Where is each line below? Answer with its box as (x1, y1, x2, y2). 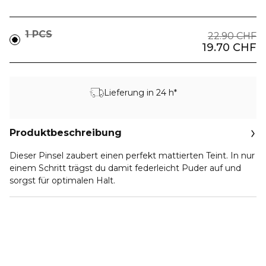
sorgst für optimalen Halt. (9, 175, 115, 186)
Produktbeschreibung (9, 127, 122, 138)
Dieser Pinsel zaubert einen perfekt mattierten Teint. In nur (9, 150, 255, 161)
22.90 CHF (208, 30, 256, 42)
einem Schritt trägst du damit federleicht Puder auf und (9, 163, 241, 173)
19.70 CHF (202, 41, 256, 54)
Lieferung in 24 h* (103, 87, 177, 98)
